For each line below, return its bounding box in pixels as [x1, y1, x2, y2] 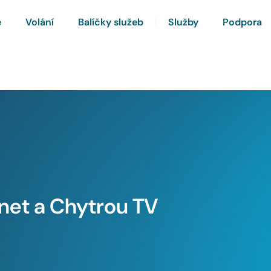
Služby [168, 15, 198, 28]
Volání [25, 15, 54, 28]
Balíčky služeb [78, 15, 143, 28]
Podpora [223, 15, 262, 28]
